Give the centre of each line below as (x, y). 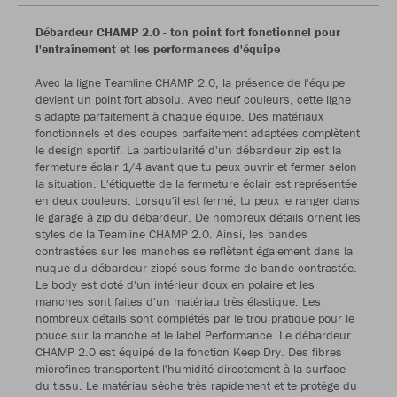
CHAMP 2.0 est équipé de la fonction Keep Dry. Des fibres (189, 352)
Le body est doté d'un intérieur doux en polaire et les (175, 285)
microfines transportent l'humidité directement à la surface (191, 369)
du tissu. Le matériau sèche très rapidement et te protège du (196, 386)
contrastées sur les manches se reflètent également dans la (194, 251)
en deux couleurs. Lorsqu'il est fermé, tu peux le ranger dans (198, 201)
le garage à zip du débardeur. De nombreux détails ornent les (198, 218)
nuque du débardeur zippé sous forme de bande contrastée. (196, 268)
